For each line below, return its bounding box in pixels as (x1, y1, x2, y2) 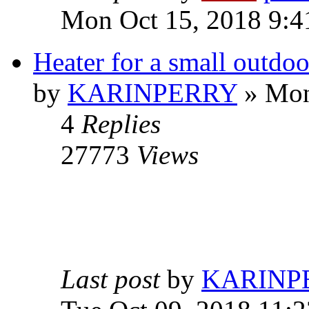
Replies (81, 109, 161, 139)
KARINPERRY (68, 78, 237, 108)
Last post (61, 264, 167, 294)
